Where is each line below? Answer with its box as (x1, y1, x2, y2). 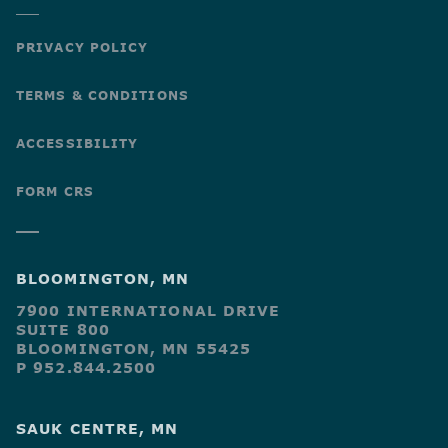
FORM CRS (16, 184, 94, 199)
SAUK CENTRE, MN (16, 419, 179, 437)
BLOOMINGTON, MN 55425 (16, 339, 252, 357)
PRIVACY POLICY (16, 40, 149, 55)
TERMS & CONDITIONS (16, 88, 189, 103)
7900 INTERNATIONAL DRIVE (16, 301, 281, 319)
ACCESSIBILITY (16, 136, 139, 151)
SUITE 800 (16, 320, 110, 338)
